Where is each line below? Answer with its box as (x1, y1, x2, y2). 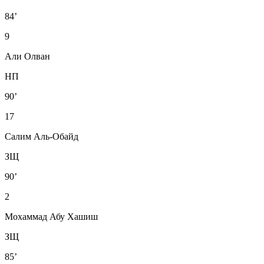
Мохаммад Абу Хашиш (5, 211, 98, 222)
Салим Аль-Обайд (5, 131, 78, 141)
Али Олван (5, 51, 50, 61)
